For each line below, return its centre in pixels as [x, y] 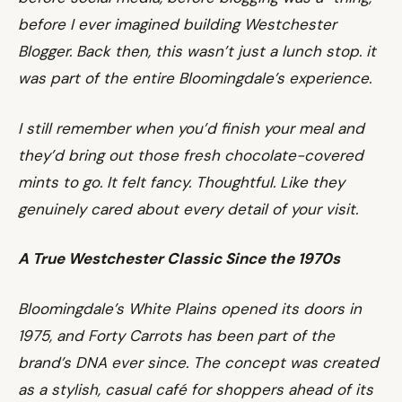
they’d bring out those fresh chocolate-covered [191, 155]
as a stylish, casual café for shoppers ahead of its [196, 389]
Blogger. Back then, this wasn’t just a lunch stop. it [197, 51]
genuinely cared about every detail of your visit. [188, 209]
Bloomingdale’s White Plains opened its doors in [190, 308]
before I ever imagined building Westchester [177, 24]
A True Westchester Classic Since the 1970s [179, 258]
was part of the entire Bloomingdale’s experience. [195, 78]
